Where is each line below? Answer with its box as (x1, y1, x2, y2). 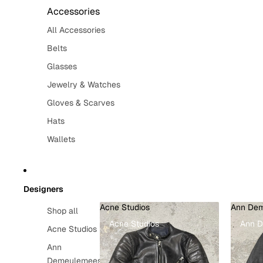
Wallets (47, 134, 75, 144)
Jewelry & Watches (47, 79, 120, 90)
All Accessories (47, 25, 105, 35)
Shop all (47, 205, 78, 216)
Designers (23, 183, 63, 194)
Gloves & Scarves (47, 97, 114, 108)
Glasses (47, 61, 77, 72)
